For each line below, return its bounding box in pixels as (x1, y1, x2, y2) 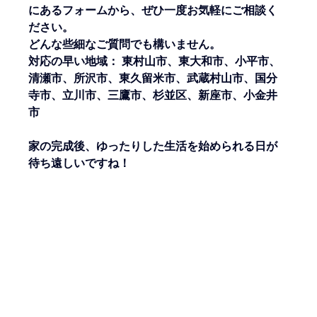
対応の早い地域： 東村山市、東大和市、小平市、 (28, 54, 281, 69)
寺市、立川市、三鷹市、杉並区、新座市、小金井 (28, 88, 278, 103)
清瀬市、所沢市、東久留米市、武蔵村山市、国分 (28, 71, 278, 86)
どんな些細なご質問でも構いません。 (28, 38, 221, 52)
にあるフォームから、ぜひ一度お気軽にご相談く (28, 4, 278, 18)
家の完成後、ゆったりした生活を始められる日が (28, 139, 278, 154)
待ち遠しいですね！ (28, 156, 131, 171)
